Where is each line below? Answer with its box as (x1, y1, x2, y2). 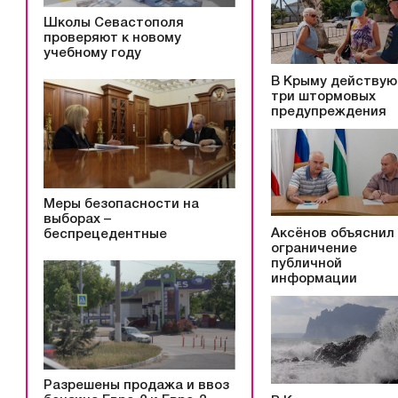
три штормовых (271, 90, 376, 103)
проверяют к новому (44, 32, 181, 45)
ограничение (271, 243, 357, 256)
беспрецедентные (44, 228, 167, 242)
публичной (271, 258, 342, 271)
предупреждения (271, 105, 386, 118)
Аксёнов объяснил (271, 227, 394, 241)
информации (271, 273, 357, 286)
